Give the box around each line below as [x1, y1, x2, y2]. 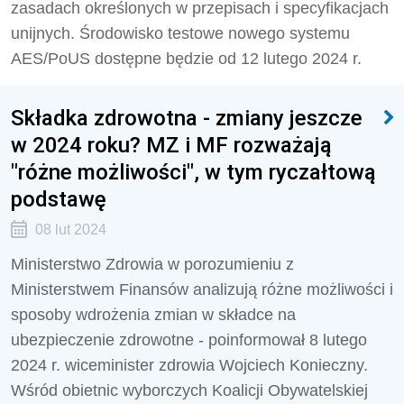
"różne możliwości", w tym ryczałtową [11, 159, 376, 185]
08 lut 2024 [34, 222, 106, 237]
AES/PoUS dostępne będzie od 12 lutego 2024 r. [11, 50, 362, 68]
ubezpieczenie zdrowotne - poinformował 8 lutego [11, 331, 367, 349]
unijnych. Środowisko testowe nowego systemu [11, 24, 350, 42]
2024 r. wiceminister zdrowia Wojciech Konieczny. [11, 356, 368, 374]
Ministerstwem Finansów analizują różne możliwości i [11, 280, 393, 298]
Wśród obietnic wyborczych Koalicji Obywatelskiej [11, 381, 368, 399]
